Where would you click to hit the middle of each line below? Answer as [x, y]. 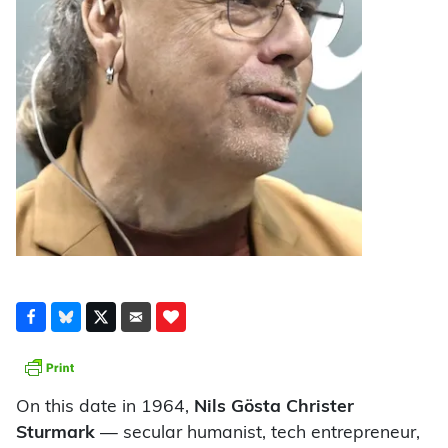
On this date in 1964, [105, 408]
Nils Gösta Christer [274, 408]
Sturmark [55, 434]
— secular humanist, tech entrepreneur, [257, 434]
